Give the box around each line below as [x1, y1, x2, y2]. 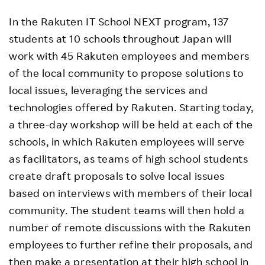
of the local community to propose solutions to [9, 66, 244, 80]
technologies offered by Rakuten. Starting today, [9, 101, 254, 114]
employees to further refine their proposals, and [9, 238, 253, 251]
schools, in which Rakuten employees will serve [9, 135, 245, 148]
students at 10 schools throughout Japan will [9, 32, 232, 46]
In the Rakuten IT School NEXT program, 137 [9, 15, 229, 28]
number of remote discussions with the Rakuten [9, 221, 251, 234]
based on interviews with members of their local [9, 186, 253, 200]
